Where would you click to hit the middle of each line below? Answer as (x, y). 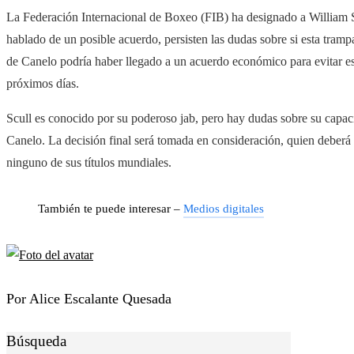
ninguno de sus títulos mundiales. (89, 163)
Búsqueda (36, 341)
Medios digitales (224, 209)
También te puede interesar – (111, 209)
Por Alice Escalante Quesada (89, 299)
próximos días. (43, 84)
